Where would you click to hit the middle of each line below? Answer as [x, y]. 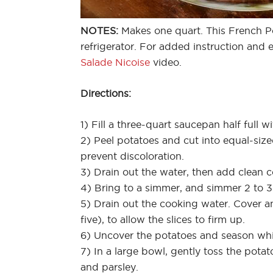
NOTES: [99, 30]
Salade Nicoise [115, 62]
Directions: [106, 93]
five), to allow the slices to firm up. [163, 219]
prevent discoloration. [132, 156]
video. [166, 62]
